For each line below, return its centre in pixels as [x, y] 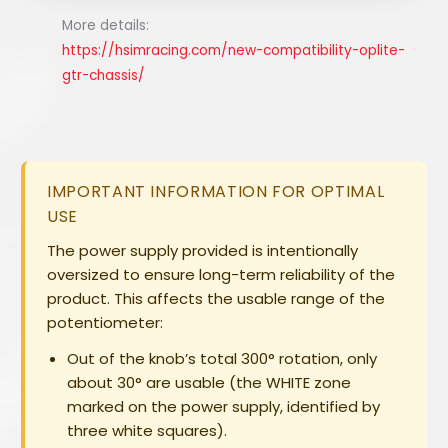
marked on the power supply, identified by [224, 407]
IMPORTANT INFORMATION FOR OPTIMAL [216, 192]
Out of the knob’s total [154, 359]
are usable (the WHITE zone [247, 383]
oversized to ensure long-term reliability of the [221, 275]
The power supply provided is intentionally [203, 251]
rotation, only [326, 359]
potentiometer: [105, 323]
